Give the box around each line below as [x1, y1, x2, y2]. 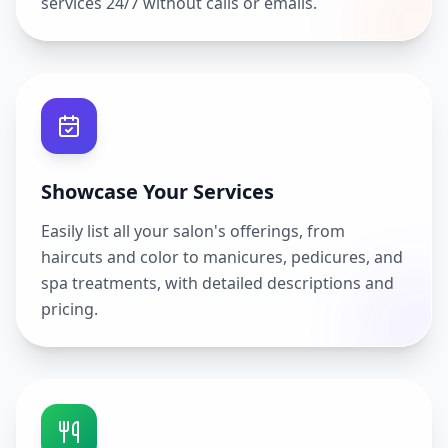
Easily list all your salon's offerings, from [41, 220, 345, 242]
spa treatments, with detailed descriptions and [41, 272, 394, 294]
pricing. [41, 298, 98, 320]
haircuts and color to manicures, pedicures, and [41, 246, 403, 268]
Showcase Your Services [41, 178, 274, 205]
